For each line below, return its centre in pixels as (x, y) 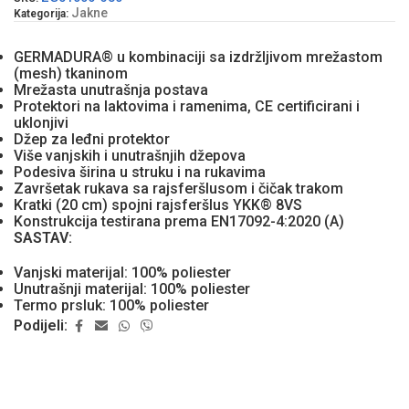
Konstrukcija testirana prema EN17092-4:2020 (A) (179, 221)
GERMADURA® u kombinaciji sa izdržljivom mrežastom (198, 57)
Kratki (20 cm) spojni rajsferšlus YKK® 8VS (158, 204)
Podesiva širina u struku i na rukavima (140, 172)
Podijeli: (41, 326)
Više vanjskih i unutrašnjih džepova (130, 155)
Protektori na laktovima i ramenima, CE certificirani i (187, 106)
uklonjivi (41, 122)
